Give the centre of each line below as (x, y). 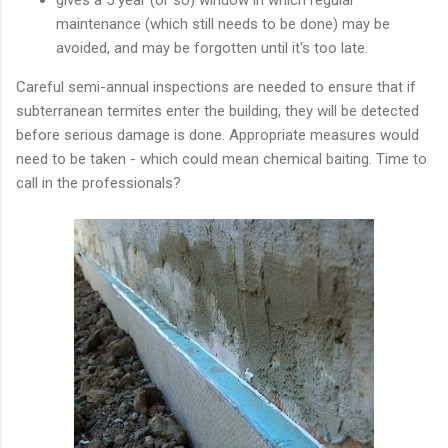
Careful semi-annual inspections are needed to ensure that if (216, 86)
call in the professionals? (98, 182)
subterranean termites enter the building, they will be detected (217, 110)
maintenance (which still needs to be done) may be (223, 23)
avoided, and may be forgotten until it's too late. (212, 47)
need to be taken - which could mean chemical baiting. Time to (221, 158)
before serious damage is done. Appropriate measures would (217, 134)
